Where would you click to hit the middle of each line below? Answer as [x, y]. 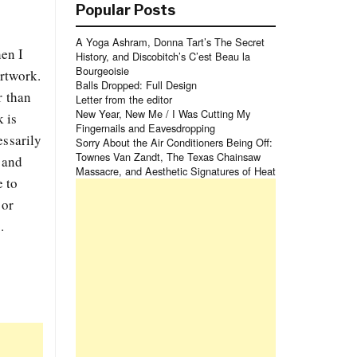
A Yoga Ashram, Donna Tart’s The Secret [170, 42]
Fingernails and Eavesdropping [145, 128]
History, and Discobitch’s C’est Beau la [163, 56]
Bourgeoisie [102, 71]
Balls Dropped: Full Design [136, 85]
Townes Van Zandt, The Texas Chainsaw [168, 157]
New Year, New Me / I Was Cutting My [163, 114]
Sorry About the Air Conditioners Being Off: [174, 142]
